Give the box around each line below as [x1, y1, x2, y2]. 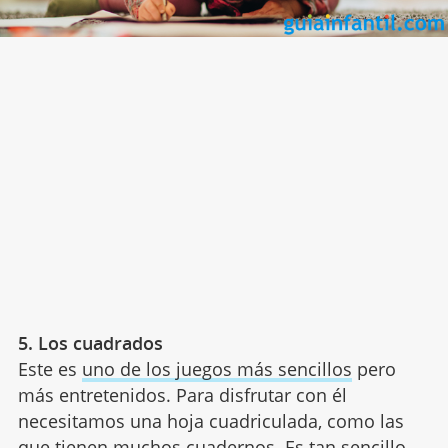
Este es [17, 356, 82, 381]
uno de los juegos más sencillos [81, 356, 352, 381]
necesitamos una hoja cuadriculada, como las [17, 408, 404, 433]
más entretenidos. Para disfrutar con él [17, 382, 347, 407]
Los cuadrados [37, 330, 163, 355]
